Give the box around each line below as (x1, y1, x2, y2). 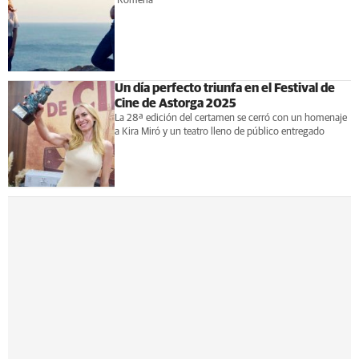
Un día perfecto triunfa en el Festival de (114, 81, 335, 95)
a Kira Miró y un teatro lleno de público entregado (114, 126, 325, 137)
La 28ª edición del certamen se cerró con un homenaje (114, 112, 347, 123)
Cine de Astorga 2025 (114, 96, 236, 110)
